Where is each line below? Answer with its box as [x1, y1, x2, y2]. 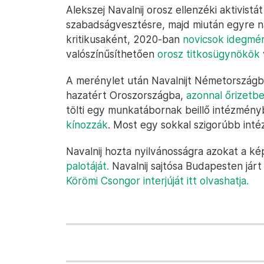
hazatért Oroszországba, [66, 89, 186, 101]
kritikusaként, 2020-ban [66, 33, 183, 45]
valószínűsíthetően [66, 48, 157, 60]
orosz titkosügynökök [157, 48, 260, 60]
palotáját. [66, 160, 109, 172]
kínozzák [66, 118, 108, 131]
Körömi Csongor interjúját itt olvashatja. [66, 174, 249, 187]
